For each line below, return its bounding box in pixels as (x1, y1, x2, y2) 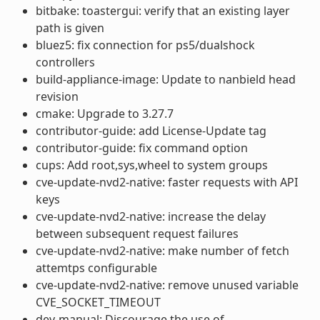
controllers (35, 54, 95, 70)
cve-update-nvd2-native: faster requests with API (35, 174, 298, 190)
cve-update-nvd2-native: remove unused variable (35, 276, 299, 293)
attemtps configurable (35, 259, 157, 276)
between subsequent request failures (35, 225, 239, 241)
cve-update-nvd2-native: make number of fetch (35, 242, 289, 259)
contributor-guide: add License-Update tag (35, 122, 266, 139)
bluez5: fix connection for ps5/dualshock (35, 36, 255, 53)
